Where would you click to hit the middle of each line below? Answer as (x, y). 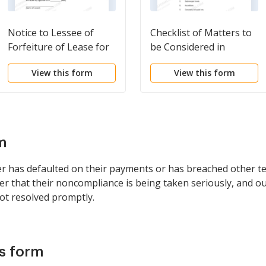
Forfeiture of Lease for (58, 47)
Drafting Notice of (191, 61)
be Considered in (188, 47)
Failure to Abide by (49, 61)
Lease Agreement (47, 75)
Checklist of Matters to (201, 33)
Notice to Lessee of (51, 33)
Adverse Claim (181, 75)
